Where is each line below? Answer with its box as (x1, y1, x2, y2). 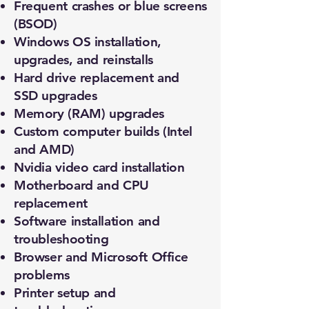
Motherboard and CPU (14, 177, 149, 193)
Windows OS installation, (14, 34, 161, 50)
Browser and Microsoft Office (14, 249, 188, 265)
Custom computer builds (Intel (14, 123, 192, 139)
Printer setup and (14, 285, 116, 301)
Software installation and (14, 213, 160, 229)
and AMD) (14, 141, 74, 157)
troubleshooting (14, 231, 109, 247)
